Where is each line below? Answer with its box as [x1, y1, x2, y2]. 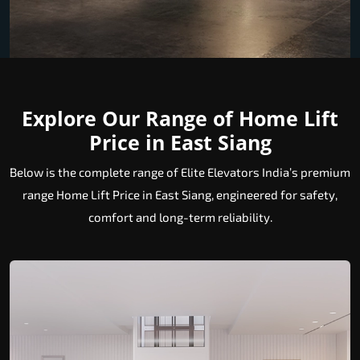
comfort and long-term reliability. [88, 210, 272, 225]
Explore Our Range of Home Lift [22, 104, 338, 133]
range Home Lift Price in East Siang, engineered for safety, [22, 187, 337, 202]
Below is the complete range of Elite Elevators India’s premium [10, 165, 350, 180]
